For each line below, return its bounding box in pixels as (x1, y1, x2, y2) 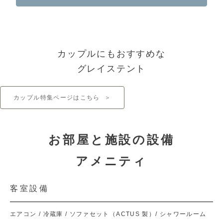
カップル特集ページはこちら (13, 94, 100, 102)
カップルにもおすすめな (57, 49, 166, 59)
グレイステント (77, 64, 146, 74)
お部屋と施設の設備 (48, 133, 175, 147)
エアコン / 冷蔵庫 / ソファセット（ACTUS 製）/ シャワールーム (10, 211, 207, 218)
